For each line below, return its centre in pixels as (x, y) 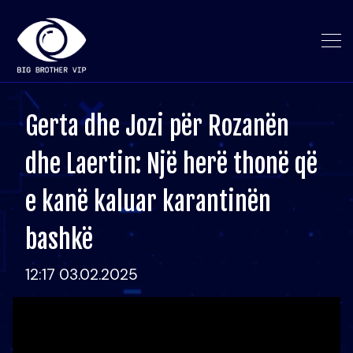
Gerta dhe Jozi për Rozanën (157, 126)
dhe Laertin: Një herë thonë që (171, 164)
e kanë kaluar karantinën (148, 202)
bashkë (59, 240)
